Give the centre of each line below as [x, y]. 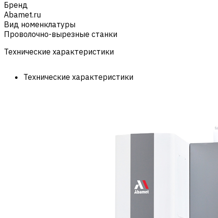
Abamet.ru [22, 14]
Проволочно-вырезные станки [61, 34]
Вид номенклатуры [40, 24]
